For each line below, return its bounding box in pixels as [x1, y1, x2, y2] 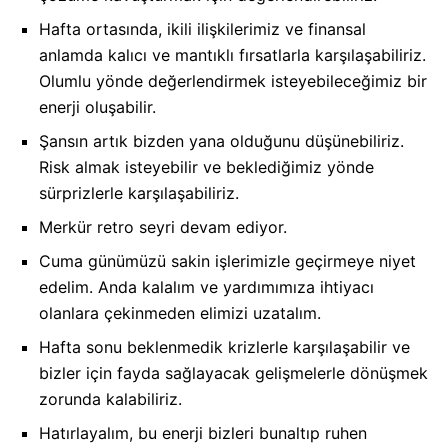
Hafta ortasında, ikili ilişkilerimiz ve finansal [39, 18, 366, 39]
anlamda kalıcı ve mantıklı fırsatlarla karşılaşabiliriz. [39, 44, 426, 65]
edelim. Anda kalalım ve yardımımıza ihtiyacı [39, 276, 374, 297]
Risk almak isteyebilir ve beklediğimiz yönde [39, 156, 374, 177]
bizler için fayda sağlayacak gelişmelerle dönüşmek [39, 362, 428, 383]
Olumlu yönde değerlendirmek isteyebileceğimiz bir [39, 70, 427, 91]
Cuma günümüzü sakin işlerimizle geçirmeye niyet [39, 250, 416, 271]
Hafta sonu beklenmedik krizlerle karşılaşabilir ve [39, 336, 410, 357]
